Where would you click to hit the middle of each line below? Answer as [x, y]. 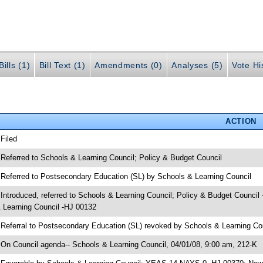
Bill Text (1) [62, 65]
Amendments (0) [129, 65]
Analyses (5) [197, 65]
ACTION [241, 121]
